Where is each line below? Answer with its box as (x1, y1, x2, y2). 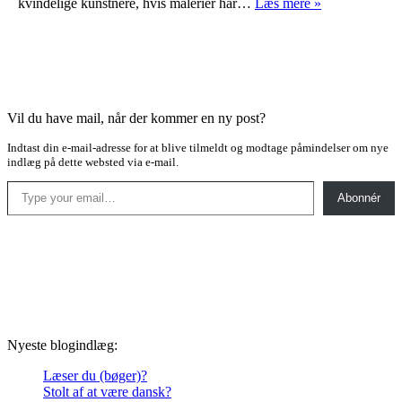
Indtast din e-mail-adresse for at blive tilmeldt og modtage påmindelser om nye (7, 140, 389, 154)
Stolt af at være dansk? (43, 383, 171, 399)
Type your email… (6, 171, 51, 188)
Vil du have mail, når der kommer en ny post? (7, 109, 266, 126)
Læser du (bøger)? (43, 367, 147, 383)
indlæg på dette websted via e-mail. (7, 154, 179, 169)
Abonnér (337, 190, 380, 205)
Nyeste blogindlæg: (7, 336, 118, 353)
